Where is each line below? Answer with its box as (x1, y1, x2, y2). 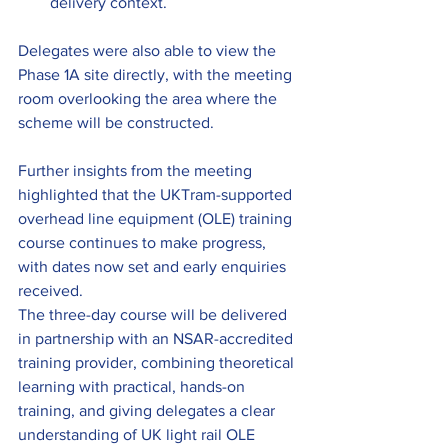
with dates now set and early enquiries (18, 257, 290, 275)
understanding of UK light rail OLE (18, 425, 259, 443)
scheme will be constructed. (18, 113, 214, 131)
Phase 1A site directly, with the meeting (18, 65, 296, 83)
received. (18, 281, 87, 299)
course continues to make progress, (18, 233, 270, 251)
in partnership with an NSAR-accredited (18, 329, 297, 347)
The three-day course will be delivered (18, 305, 291, 323)
